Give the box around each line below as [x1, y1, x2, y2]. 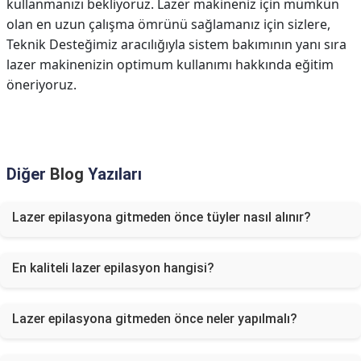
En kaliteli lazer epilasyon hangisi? [12, 260, 214, 276]
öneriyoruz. [6, 76, 77, 93]
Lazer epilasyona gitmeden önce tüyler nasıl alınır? [12, 210, 311, 225]
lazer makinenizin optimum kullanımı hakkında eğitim [6, 56, 334, 73]
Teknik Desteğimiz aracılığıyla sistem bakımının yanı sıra [6, 35, 346, 53]
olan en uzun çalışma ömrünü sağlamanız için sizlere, [6, 15, 330, 33]
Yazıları [84, 164, 142, 184]
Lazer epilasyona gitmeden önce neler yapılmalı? [12, 311, 297, 326]
